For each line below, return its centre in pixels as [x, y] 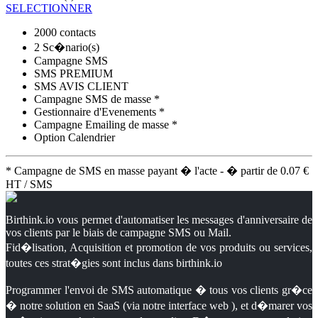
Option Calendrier [75, 137]
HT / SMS [29, 184]
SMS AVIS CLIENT [81, 86]
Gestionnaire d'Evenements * [99, 111]
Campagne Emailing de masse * [106, 124]
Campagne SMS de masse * [97, 99]
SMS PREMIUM [73, 73]
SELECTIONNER [49, 8]
